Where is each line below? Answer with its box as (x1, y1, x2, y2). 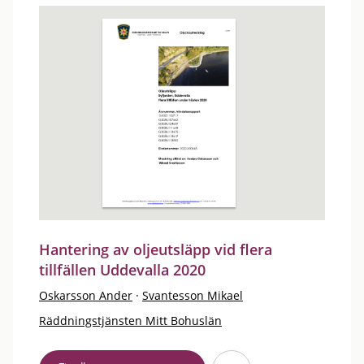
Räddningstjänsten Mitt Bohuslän (39, 312, 222, 328)
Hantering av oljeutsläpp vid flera (39, 239, 272, 259)
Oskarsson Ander (39, 287, 132, 303)
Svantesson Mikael (142, 287, 243, 303)
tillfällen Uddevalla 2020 (39, 259, 206, 279)
